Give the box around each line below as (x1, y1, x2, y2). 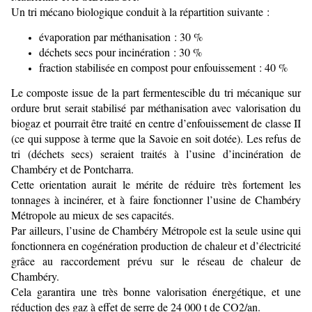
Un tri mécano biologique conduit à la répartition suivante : (11, 4, 270, 19)
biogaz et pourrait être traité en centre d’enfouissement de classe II (11, 116, 301, 130)
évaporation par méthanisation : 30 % (39, 29, 203, 44)
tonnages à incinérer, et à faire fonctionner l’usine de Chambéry (11, 192, 301, 207)
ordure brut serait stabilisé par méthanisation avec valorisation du (11, 100, 301, 115)
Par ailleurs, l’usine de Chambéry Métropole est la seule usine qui (11, 223, 301, 237)
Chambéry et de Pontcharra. (11, 162, 134, 176)
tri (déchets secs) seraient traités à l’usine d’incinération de (11, 146, 301, 161)
